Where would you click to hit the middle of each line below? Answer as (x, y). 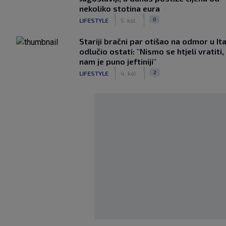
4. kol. (129, 73)
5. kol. (129, 20)
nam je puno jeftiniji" (118, 61)
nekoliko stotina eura (120, 8)
